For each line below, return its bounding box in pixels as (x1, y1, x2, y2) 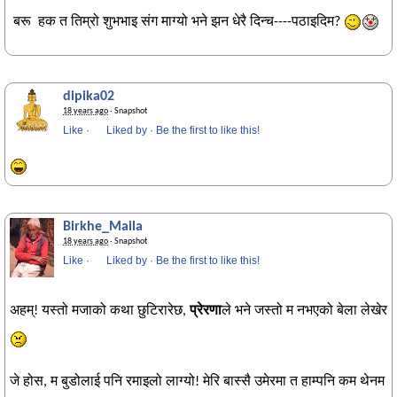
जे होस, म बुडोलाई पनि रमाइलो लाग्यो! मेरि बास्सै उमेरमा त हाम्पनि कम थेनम (10, 375, 385, 390)
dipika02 (63, 90, 114, 104)
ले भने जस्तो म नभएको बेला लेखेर (222, 304, 387, 319)
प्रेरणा (190, 304, 222, 319)
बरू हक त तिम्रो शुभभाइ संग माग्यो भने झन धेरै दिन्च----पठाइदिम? (10, 15, 344, 29)
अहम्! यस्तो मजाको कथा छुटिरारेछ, (10, 304, 190, 319)
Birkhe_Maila (63, 220, 143, 234)
